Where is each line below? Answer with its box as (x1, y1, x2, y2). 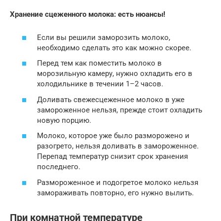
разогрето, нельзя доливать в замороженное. (37, 142, 199, 151)
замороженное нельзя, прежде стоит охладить (37, 105, 202, 114)
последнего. (37, 162, 80, 172)
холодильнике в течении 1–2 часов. (37, 79, 163, 89)
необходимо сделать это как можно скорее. (37, 43, 191, 52)
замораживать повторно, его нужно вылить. (37, 188, 194, 197)
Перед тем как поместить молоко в (37, 59, 162, 68)
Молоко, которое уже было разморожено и (37, 131, 189, 141)
